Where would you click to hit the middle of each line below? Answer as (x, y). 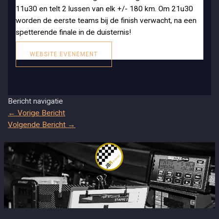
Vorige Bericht (41, 113)
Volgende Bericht (38, 125)
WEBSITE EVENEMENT (64, 54)
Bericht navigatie (36, 101)
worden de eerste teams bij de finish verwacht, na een (106, 21)
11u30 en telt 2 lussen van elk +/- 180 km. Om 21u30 (104, 9)
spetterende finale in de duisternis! (73, 32)
